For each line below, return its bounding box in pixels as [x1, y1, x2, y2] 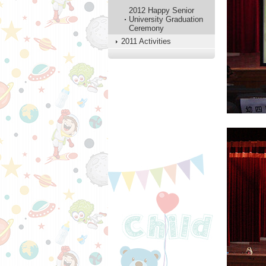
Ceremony [129, 24, 164, 33]
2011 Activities [121, 37, 171, 46]
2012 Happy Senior [129, 6, 194, 15]
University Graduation [129, 15, 203, 24]
